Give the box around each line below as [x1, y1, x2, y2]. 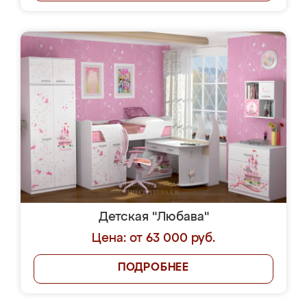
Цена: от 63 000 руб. [92, 232, 215, 245]
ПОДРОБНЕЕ [117, 262, 190, 273]
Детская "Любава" [98, 211, 209, 223]
